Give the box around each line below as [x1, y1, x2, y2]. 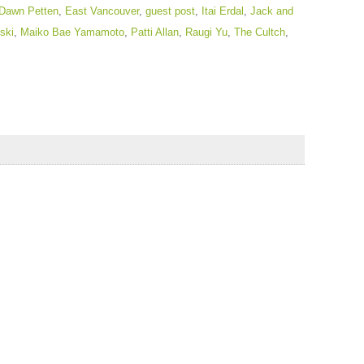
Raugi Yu [184, 26, 227, 38]
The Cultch [233, 26, 285, 38]
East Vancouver [64, 5, 139, 17]
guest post [145, 5, 195, 17]
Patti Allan [130, 26, 179, 38]
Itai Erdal [201, 5, 244, 17]
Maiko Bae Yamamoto [19, 26, 124, 38]
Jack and [249, 5, 293, 17]
